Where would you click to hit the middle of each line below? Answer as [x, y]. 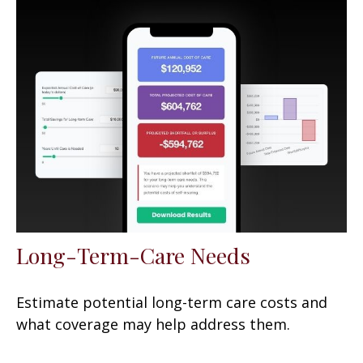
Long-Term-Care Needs [133, 255]
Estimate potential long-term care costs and [172, 302]
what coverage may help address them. [153, 324]
